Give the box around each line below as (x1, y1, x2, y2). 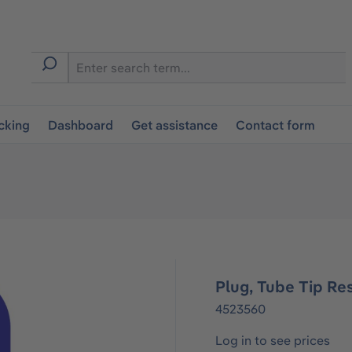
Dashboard (48, 117, 114, 133)
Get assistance (131, 117, 218, 133)
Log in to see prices (215, 332, 330, 348)
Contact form (236, 117, 316, 133)
